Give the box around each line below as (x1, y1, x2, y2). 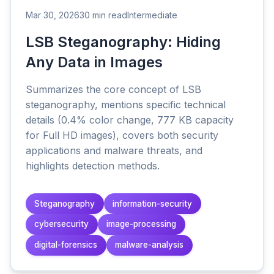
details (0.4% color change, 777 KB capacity (26, 114, 234, 127)
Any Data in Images (26, 53, 163, 72)
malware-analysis (115, 240, 184, 250)
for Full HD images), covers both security (26, 129, 218, 142)
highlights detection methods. (26, 160, 160, 172)
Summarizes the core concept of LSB (26, 83, 201, 96)
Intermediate (127, 10, 177, 21)
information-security (113, 198, 193, 209)
